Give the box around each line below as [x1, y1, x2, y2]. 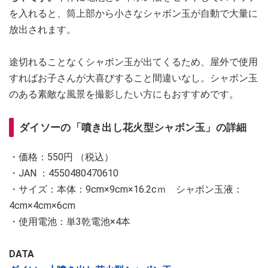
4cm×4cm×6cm [9, 200, 75, 212]
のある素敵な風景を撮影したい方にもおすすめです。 [9, 89, 239, 100]
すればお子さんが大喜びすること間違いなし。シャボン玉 [9, 72, 258, 84]
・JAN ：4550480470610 [9, 167, 118, 179]
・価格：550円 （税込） [9, 151, 114, 163]
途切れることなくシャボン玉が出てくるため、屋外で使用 [9, 56, 258, 68]
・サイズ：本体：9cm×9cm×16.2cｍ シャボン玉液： [9, 184, 243, 196]
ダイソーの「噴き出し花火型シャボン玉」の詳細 [19, 121, 247, 134]
